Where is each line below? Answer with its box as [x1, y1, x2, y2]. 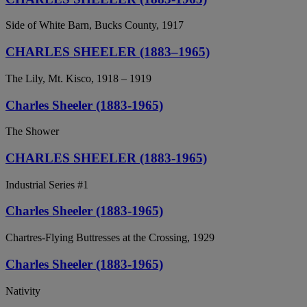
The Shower [5, 125, 59, 138]
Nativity [5, 284, 40, 297]
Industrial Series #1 [5, 178, 88, 191]
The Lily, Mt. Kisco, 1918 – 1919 [5, 72, 151, 84]
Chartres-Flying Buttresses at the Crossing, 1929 [5, 232, 214, 244]
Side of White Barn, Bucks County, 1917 [5, 19, 184, 32]
